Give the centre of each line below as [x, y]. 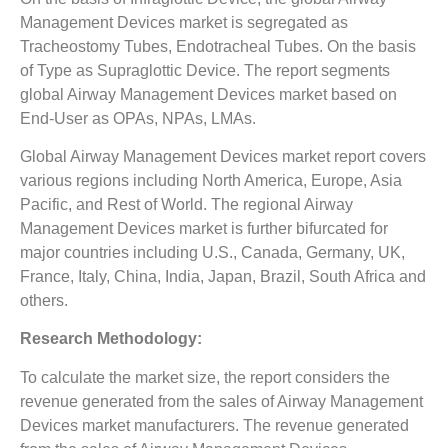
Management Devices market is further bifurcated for [204, 228]
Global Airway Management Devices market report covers [223, 156]
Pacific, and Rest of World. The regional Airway [186, 204]
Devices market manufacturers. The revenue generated [214, 425]
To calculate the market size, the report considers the [205, 377]
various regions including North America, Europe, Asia [211, 180]
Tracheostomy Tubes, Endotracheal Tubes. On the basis [218, 46]
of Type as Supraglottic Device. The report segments [205, 70]
